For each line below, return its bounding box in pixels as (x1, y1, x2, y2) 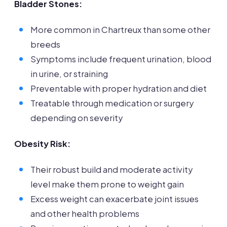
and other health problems (30, 208, 139, 219)
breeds (30, 39, 60, 50)
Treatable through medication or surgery (30, 98, 194, 109)
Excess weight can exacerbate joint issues (30, 194, 199, 205)
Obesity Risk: (14, 138, 70, 149)
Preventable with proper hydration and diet (30, 83, 207, 94)
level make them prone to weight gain (30, 179, 184, 190)
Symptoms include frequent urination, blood (30, 54, 211, 65)
